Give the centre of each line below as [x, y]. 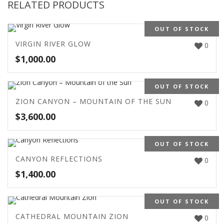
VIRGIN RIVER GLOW [53, 43]
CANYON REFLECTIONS [59, 158]
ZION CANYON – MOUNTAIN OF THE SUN [93, 101]
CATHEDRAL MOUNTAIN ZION [72, 216]
